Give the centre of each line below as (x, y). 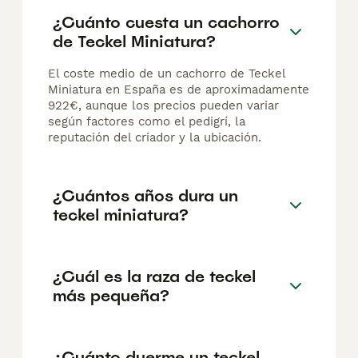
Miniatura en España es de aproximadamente (179, 90)
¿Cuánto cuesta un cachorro (166, 22)
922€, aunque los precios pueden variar (163, 106)
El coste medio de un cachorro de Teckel (167, 74)
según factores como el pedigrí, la (147, 122)
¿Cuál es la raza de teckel (154, 276)
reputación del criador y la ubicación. (155, 138)
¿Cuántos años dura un (145, 195)
